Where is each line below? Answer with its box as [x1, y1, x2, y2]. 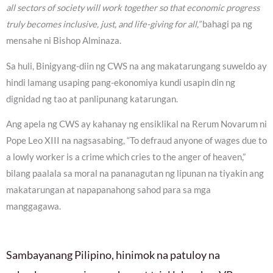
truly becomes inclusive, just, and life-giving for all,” [6, 19, 200, 30]
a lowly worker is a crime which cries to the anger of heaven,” [6, 152, 246, 163]
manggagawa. [6, 201, 61, 212]
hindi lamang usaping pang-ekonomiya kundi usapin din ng [6, 77, 235, 88]
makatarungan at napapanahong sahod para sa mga [6, 185, 211, 196]
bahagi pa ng [200, 19, 252, 30]
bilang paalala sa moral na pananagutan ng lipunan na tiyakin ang [6, 168, 264, 179]
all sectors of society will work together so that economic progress [6, 2, 260, 13]
